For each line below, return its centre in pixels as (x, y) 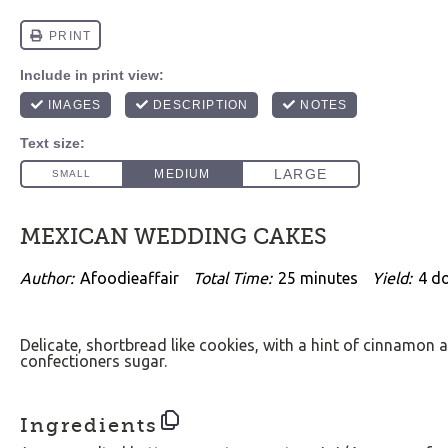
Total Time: (232, 278)
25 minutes (318, 278)
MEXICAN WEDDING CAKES (173, 236)
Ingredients (89, 425)
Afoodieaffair (129, 278)
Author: (47, 278)
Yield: (392, 278)
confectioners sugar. (93, 361)
